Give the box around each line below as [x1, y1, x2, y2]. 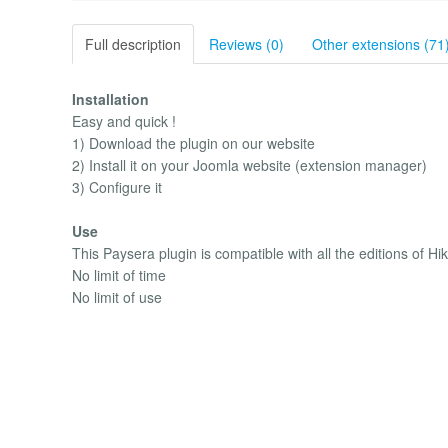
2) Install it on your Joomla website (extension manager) [72, 154, 427, 175]
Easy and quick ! [72, 110, 176, 131]
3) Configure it [72, 176, 162, 197]
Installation [72, 88, 149, 109]
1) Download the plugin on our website [72, 132, 315, 153]
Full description [85, 33, 181, 54]
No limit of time [72, 265, 166, 286]
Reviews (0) [209, 33, 284, 54]
